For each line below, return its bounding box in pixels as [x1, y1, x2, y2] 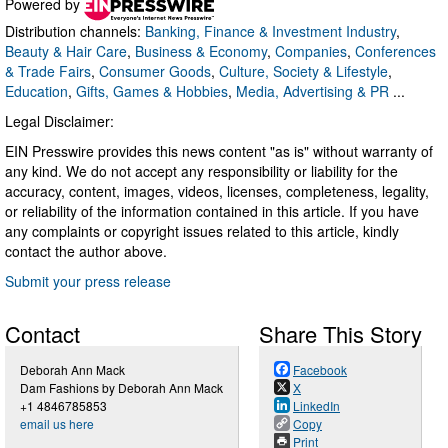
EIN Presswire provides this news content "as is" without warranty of [5, 141, 433, 162]
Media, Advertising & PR [236, 81, 389, 102]
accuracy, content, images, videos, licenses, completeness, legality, [5, 181, 429, 202]
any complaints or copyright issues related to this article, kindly [5, 221, 399, 242]
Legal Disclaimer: [5, 111, 114, 132]
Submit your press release [5, 271, 171, 292]
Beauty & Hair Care [5, 41, 127, 62]
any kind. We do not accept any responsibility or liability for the [5, 161, 398, 182]
